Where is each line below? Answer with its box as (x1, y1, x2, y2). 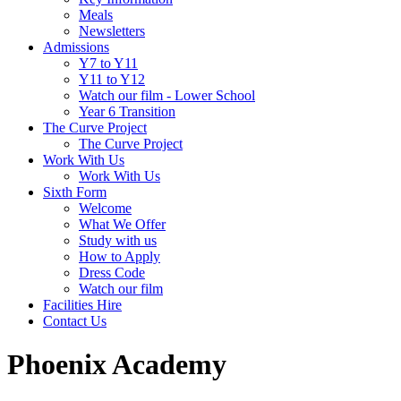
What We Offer (79, 217, 166, 232)
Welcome (79, 200, 132, 216)
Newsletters (79, 23, 145, 38)
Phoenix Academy (7, 348, 226, 381)
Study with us (79, 233, 157, 248)
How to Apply (79, 249, 160, 264)
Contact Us (43, 313, 107, 328)
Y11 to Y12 (79, 72, 145, 87)
